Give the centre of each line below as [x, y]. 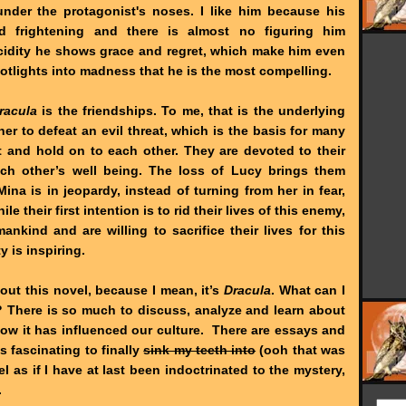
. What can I [308, 290]
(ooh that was [301, 349]
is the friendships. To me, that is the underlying [191, 110]
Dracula [247, 290]
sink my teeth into [200, 349]
